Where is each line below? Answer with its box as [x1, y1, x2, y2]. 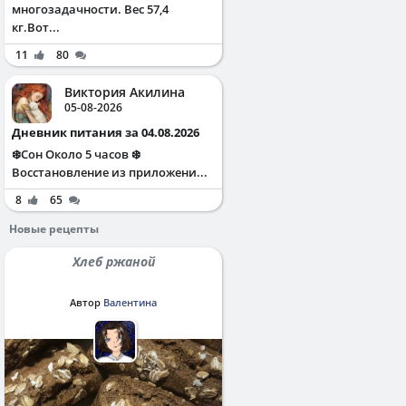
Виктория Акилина [64, 82, 185, 101]
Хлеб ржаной [79, 252, 155, 270]
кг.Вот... [12, 18, 60, 35]
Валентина [103, 295, 157, 309]
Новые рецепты [9, 220, 99, 237]
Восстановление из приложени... [12, 163, 208, 180]
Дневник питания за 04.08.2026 [21, 123, 199, 140]
